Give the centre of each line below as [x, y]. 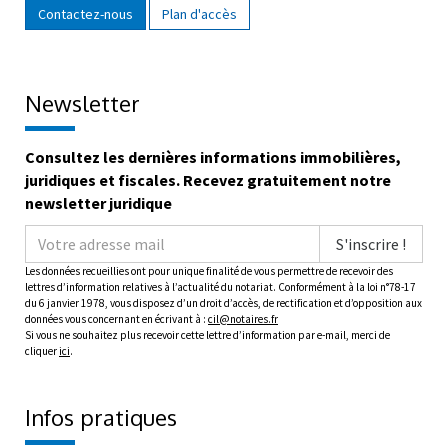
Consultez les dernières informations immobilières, [213, 157]
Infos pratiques [101, 417]
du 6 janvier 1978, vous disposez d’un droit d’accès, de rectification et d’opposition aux [223, 303]
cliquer [42, 351]
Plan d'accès [199, 14]
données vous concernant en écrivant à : [116, 319]
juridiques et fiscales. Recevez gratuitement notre [208, 180]
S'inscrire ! [371, 244]
